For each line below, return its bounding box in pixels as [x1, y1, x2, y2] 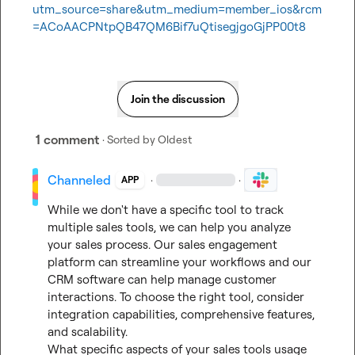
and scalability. [48, 324, 128, 339]
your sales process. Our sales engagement [48, 237, 278, 252]
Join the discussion [130, 92, 225, 105]
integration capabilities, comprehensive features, [48, 307, 315, 322]
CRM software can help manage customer [48, 272, 277, 287]
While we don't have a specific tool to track [48, 202, 284, 217]
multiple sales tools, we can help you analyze [48, 219, 292, 235]
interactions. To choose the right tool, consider [48, 289, 305, 304]
